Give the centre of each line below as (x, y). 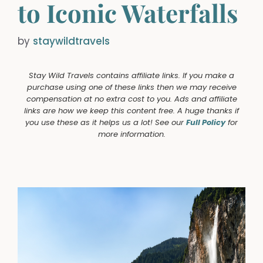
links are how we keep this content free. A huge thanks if (131, 111)
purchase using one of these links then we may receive (131, 87)
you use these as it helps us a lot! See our (106, 122)
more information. (131, 134)
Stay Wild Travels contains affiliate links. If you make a (131, 75)
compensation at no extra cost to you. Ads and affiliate (131, 99)
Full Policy (206, 122)
